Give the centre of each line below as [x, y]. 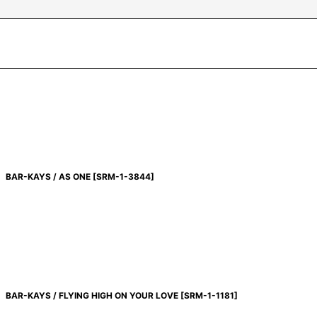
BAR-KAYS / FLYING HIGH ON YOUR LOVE [92, 296]
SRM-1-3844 [123, 177]
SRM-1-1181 [209, 296]
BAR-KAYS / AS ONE [48, 177]
